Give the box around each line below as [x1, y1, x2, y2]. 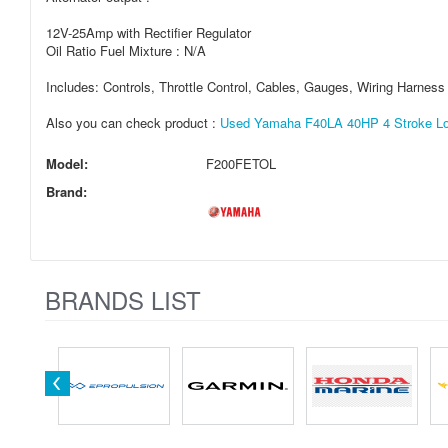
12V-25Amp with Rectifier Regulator [46, 23, 251, 42]
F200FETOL [206, 154, 276, 173]
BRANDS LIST [45, 282, 201, 317]
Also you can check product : [46, 113, 220, 132]
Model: [46, 154, 88, 173]
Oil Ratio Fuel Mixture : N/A [46, 41, 206, 60]
